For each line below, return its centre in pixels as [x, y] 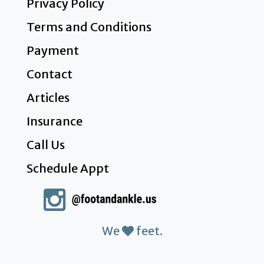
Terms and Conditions [89, 27]
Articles [48, 98]
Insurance [54, 121]
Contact [49, 74]
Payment [52, 51]
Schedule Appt [67, 169]
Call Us [45, 145]
